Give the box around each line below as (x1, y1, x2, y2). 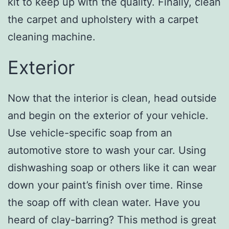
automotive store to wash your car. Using (8, 144, 206, 157)
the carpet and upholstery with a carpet (8, 13, 198, 26)
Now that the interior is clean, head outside (8, 92, 217, 105)
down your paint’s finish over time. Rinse (8, 179, 203, 192)
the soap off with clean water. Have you (8, 196, 200, 209)
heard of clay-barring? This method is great (8, 214, 216, 226)
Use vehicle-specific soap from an (8, 127, 172, 140)
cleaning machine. (8, 31, 96, 43)
